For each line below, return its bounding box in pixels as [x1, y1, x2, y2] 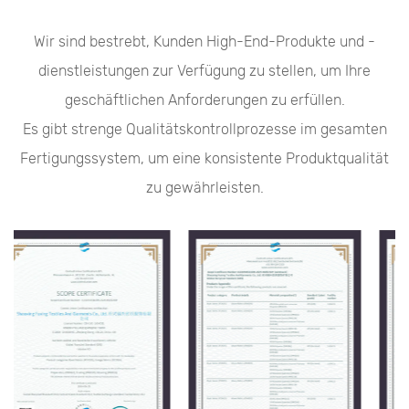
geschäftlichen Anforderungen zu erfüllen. [64, 91, 345, 110]
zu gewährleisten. [145, 179, 264, 197]
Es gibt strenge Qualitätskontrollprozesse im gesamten [22, 121, 387, 139]
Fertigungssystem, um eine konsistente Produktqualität [20, 150, 389, 168]
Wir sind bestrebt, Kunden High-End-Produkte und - [34, 33, 375, 51]
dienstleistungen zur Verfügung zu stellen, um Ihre [38, 62, 371, 80]
